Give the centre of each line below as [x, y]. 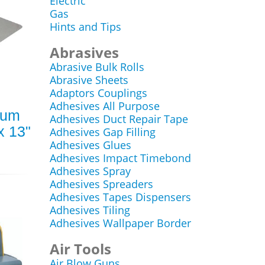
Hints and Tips [85, 27]
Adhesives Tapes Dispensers [120, 197]
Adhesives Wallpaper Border [120, 223]
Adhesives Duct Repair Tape [119, 119]
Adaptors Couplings [98, 93]
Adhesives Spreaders [101, 184]
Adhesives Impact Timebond [120, 158]
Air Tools [80, 249]
